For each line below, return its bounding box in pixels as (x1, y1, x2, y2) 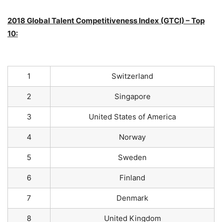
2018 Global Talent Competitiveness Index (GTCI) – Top (7, 16, 205, 25)
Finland (119, 173, 145, 182)
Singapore (114, 92, 151, 101)
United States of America (89, 112, 176, 121)
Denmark (116, 193, 148, 203)
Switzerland (111, 71, 153, 81)
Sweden (118, 153, 147, 162)
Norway (119, 132, 146, 142)
